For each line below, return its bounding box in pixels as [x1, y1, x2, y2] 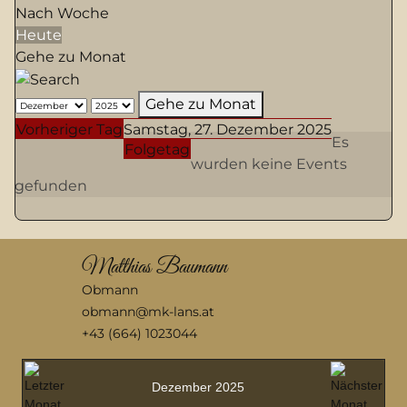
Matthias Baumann [81, 253, 227, 282]
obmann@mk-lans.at [81, 303, 214, 320]
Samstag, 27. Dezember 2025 [124, 120, 332, 138]
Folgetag [124, 140, 190, 158]
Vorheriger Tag [16, 120, 123, 138]
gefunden [15, 176, 87, 194]
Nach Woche [15, 4, 109, 22]
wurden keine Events [191, 154, 347, 173]
